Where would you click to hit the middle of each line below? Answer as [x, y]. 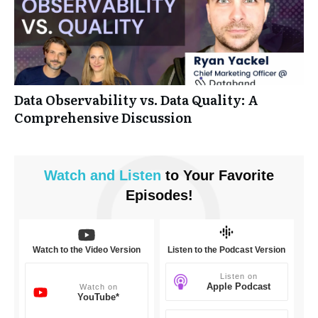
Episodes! [159, 196]
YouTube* [99, 297]
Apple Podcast [239, 287]
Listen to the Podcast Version [227, 250]
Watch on [98, 287]
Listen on [238, 276]
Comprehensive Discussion [103, 118]
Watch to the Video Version [86, 250]
